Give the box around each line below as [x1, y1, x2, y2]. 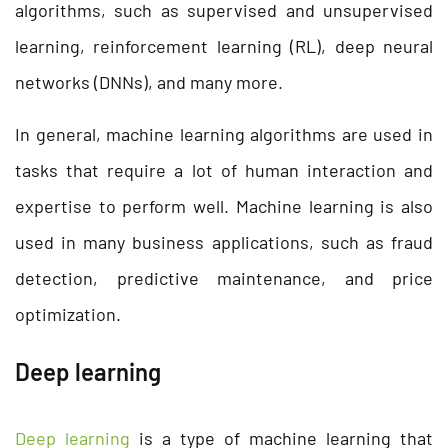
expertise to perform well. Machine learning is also [15, 194, 433, 217]
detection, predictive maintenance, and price [15, 266, 433, 289]
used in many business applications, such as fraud [15, 230, 433, 253]
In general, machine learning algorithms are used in [15, 122, 433, 145]
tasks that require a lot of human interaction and [15, 158, 433, 181]
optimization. [15, 302, 121, 325]
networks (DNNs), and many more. [15, 70, 283, 93]
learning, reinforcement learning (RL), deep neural [15, 34, 433, 57]
